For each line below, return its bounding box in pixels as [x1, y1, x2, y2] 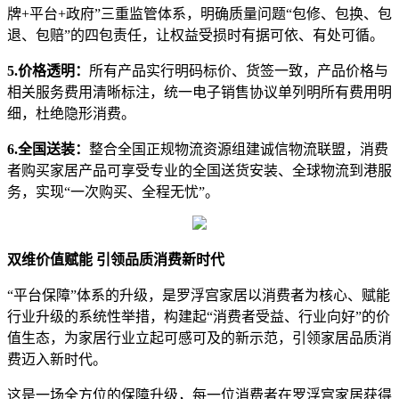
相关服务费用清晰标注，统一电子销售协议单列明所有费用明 [7, 85, 392, 101]
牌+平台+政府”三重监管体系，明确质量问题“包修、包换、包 [7, 6, 392, 22]
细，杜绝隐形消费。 [7, 106, 135, 122]
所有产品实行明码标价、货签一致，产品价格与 [89, 63, 388, 79]
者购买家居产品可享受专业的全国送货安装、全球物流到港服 [7, 163, 392, 179]
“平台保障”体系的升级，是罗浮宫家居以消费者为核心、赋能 [7, 288, 390, 304]
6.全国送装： [7, 142, 89, 158]
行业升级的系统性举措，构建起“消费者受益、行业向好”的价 [7, 309, 390, 325]
